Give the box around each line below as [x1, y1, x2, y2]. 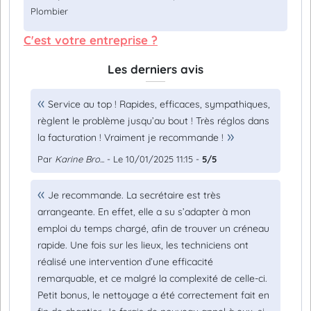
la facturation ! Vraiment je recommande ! [37, 131, 224, 144]
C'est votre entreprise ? [24, 33, 158, 47]
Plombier [31, 6, 68, 17]
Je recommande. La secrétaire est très [48, 189, 221, 201]
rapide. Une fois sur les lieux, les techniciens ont [37, 239, 249, 251]
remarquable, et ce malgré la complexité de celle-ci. [37, 272, 267, 285]
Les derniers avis [108, 62, 203, 76]
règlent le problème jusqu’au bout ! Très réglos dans [37, 115, 269, 127]
